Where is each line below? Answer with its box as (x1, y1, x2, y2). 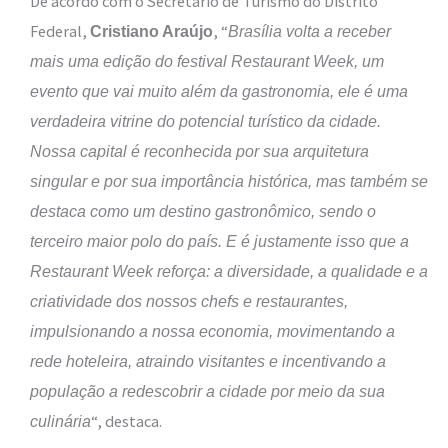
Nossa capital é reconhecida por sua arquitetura (30, 142, 369, 161)
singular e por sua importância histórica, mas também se (30, 172, 428, 191)
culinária (30, 412, 91, 431)
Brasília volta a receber (228, 22, 391, 41)
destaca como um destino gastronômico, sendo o (30, 202, 376, 221)
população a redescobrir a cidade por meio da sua (30, 382, 385, 401)
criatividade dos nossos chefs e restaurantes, (30, 292, 348, 311)
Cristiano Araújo (90, 22, 213, 41)
